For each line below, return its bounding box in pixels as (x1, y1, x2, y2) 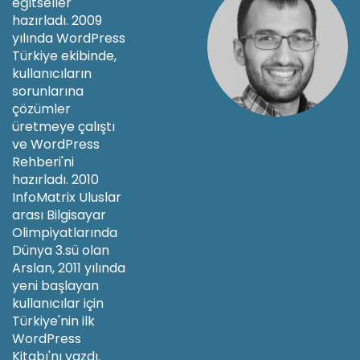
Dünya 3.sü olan (12, 241, 109, 260)
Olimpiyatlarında (12, 223, 117, 243)
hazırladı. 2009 (12, 11, 102, 31)
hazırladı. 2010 (12, 170, 99, 190)
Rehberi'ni (12, 153, 74, 172)
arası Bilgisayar (12, 206, 106, 225)
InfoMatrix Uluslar (12, 188, 121, 207)
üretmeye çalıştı (12, 117, 115, 137)
